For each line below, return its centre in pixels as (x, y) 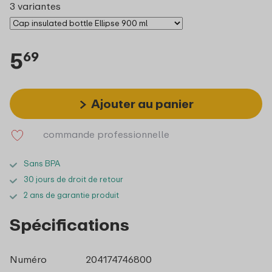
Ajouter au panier (142, 103)
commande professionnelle (106, 134)
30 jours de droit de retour (73, 179)
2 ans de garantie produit (71, 195)
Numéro (28, 259)
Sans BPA (42, 163)
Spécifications (70, 224)
